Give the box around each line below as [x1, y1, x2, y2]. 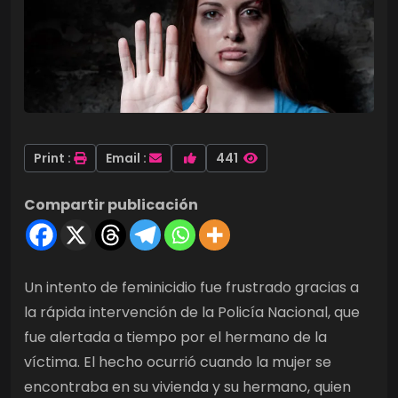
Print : [34, 148, 71, 167]
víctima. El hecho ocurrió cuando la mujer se [24, 351, 331, 372]
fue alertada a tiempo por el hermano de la [24, 326, 327, 347]
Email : [106, 148, 147, 167]
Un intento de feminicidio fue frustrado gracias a [24, 276, 359, 298]
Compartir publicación [24, 194, 198, 215]
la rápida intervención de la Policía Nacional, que [24, 301, 360, 322]
